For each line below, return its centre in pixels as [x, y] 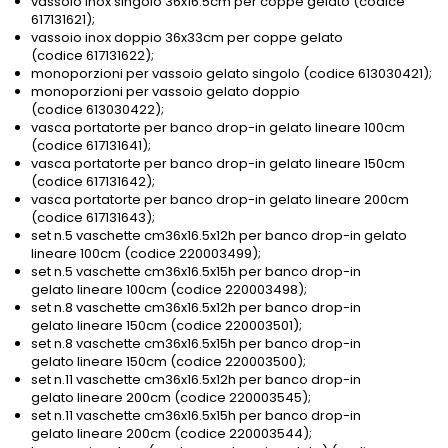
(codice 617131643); [93, 218]
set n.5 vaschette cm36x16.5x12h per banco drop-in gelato [219, 236]
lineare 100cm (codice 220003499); [146, 254]
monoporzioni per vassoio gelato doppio [165, 92]
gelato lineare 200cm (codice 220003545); [171, 398]
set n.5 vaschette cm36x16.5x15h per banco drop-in [196, 272]
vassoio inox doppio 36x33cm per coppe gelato [187, 38]
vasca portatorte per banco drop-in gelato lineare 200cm [220, 200]
